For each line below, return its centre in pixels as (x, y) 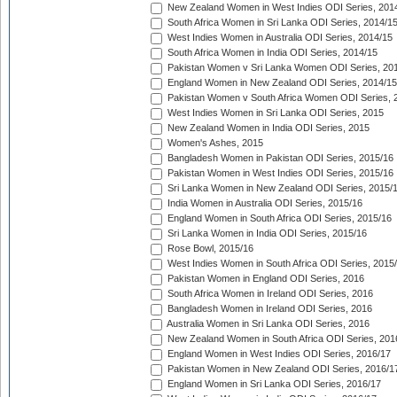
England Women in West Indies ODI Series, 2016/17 (278, 354)
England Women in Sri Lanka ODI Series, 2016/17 (273, 384)
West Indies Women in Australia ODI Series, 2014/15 (279, 38)
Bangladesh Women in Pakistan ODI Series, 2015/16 (279, 158)
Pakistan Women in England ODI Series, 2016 (265, 279)
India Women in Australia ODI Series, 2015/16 (264, 203)
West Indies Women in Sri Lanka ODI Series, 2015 (274, 113)
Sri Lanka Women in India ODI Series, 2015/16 (266, 234)
